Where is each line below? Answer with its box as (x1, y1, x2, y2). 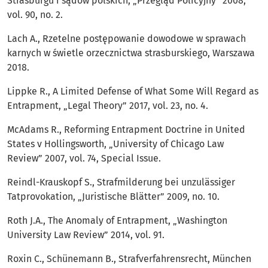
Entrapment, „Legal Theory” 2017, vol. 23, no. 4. (7, 100, 208, 112)
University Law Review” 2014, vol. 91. (7, 229, 165, 241)
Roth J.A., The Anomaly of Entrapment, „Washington (7, 215, 227, 227)
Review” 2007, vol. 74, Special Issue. (7, 153, 161, 165)
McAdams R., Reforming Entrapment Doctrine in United (7, 124, 245, 136)
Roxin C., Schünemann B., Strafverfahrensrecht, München (7, 253, 251, 265)
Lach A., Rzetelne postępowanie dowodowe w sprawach (7, 33, 246, 45)
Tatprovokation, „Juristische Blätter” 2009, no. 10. (7, 191, 220, 203)
